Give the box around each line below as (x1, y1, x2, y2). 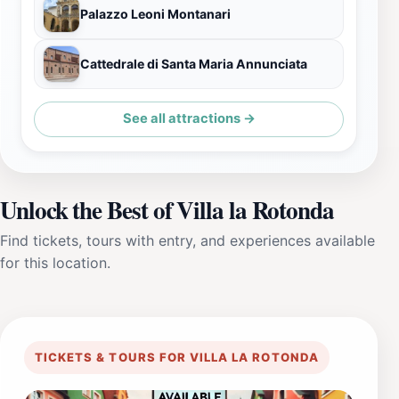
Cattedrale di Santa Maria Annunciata (80, 55, 307, 71)
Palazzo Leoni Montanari (80, 5, 231, 21)
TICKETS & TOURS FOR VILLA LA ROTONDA (35, 349, 319, 364)
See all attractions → (122, 110, 256, 127)
